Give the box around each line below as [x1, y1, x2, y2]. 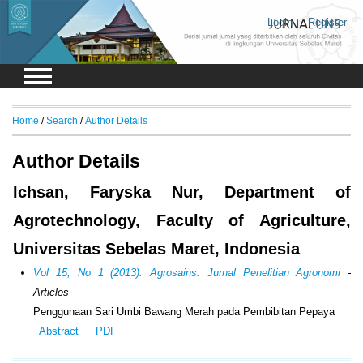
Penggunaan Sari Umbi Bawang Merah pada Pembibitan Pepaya [33, 305, 335, 318]
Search [46, 114, 78, 126]
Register [307, 16, 347, 28]
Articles [33, 286, 70, 299]
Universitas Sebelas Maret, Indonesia [13, 240, 300, 258]
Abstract [38, 325, 79, 338]
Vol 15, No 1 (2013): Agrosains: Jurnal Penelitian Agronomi [33, 267, 341, 280]
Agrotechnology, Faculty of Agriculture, [13, 211, 351, 230]
